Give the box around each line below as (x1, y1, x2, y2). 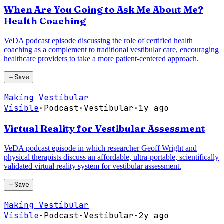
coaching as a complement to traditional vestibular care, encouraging (4, 45, 219, 54)
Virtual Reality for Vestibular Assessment (4, 122, 205, 134)
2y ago (139, 210, 169, 221)
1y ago (139, 103, 169, 114)
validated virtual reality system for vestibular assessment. (4, 161, 181, 170)
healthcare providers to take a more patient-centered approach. (4, 54, 199, 63)
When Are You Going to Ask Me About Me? (4, 4, 203, 16)
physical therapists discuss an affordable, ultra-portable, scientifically (4, 152, 219, 161)
